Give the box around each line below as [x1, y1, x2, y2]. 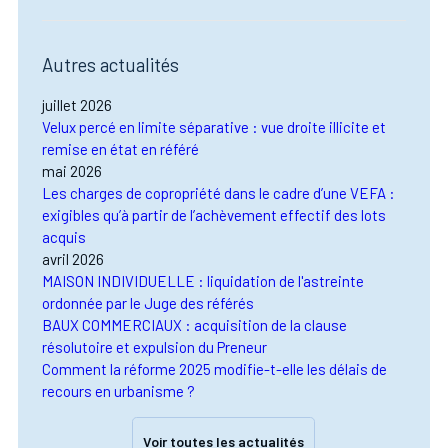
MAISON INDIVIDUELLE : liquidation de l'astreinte [42, 272, 365, 291]
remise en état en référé [42, 140, 200, 159]
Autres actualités [42, 53, 180, 77]
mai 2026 [42, 162, 103, 181]
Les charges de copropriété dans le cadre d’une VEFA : [42, 184, 396, 203]
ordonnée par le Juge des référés [42, 294, 255, 313]
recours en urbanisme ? [42, 382, 196, 401]
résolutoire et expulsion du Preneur [42, 338, 268, 357]
